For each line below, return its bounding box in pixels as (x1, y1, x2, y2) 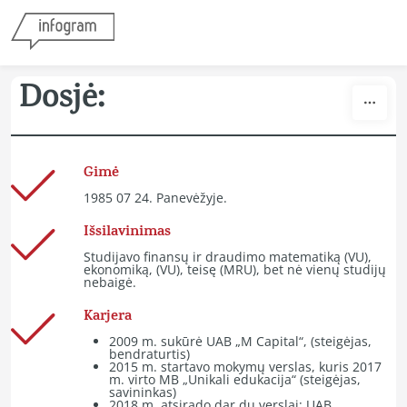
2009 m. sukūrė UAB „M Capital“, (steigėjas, (109, 333, 372, 350)
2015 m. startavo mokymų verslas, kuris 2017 (109, 358, 382, 375)
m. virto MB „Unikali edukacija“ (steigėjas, (109, 371, 361, 388)
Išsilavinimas (84, 221, 171, 244)
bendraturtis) (109, 345, 190, 362)
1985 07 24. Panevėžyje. (84, 189, 227, 206)
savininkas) (109, 383, 176, 401)
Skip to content (156, 7, 251, 25)
